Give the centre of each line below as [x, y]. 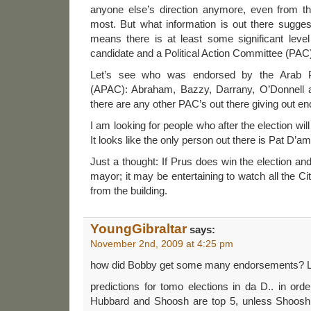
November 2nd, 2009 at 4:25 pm [162, 243]
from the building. [129, 190]
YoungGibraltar [138, 228]
